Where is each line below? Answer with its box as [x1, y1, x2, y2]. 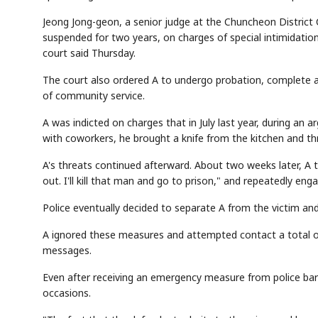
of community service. [43, 89, 145, 103]
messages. [43, 243, 92, 258]
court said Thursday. [43, 46, 136, 60]
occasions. [43, 286, 91, 300]
